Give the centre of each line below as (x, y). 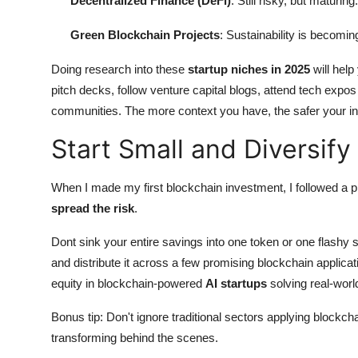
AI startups (236, 283)
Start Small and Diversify (201, 149)
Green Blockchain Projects (145, 34)
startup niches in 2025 (249, 69)
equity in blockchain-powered (128, 283)
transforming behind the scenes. (135, 337)
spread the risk (93, 208)
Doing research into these (119, 69)
